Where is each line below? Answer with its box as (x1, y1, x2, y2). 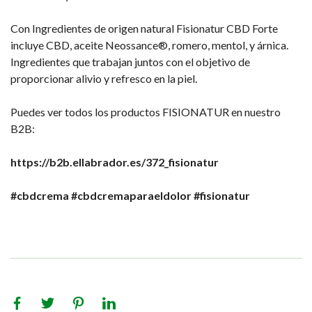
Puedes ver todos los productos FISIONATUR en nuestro (10, 104, 281, 118)
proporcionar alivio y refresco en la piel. (10, 71, 197, 85)
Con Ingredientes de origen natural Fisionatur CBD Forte (10, 21, 278, 35)
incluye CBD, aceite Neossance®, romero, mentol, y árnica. (10, 38, 288, 52)
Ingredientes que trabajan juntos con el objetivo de (10, 54, 250, 68)
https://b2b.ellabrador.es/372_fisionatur (10, 155, 219, 169)
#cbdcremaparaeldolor (71, 188, 192, 202)
